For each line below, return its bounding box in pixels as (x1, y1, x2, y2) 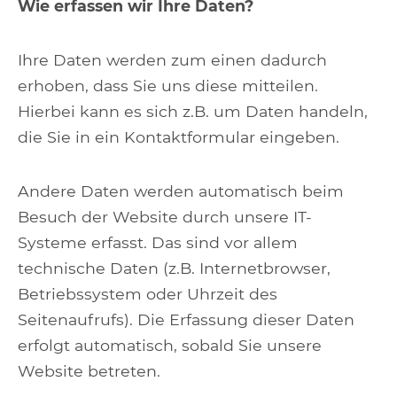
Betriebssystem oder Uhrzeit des (18, 284, 277, 303)
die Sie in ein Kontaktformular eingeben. (18, 128, 339, 146)
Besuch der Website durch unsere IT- (18, 207, 312, 226)
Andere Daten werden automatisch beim (18, 182, 344, 200)
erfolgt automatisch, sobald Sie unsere (18, 336, 322, 354)
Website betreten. (18, 362, 160, 380)
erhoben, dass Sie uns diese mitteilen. (18, 76, 318, 95)
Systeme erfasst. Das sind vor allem (18, 233, 298, 252)
